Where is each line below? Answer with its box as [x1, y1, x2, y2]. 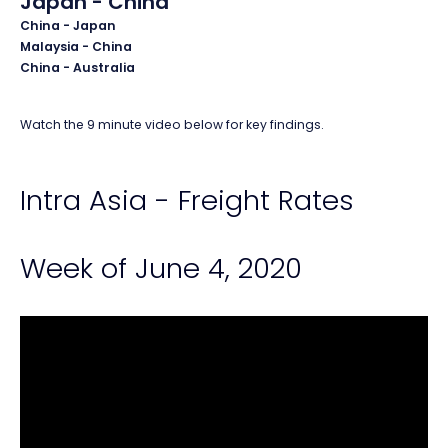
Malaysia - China [20, 37, 135, 55]
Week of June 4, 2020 [20, 248, 302, 288]
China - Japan [20, 16, 116, 34]
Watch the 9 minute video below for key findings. [20, 115, 327, 133]
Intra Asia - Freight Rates [20, 180, 354, 220]
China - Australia [20, 58, 138, 76]
